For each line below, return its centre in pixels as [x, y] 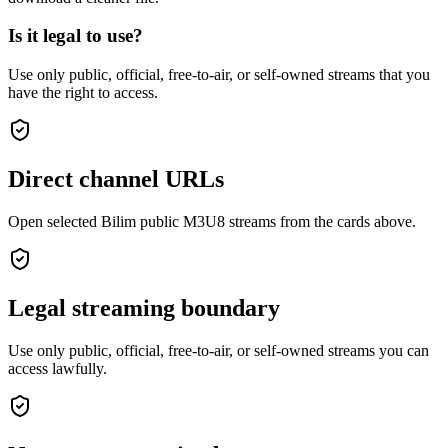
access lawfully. [57, 368]
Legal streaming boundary [144, 307]
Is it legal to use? [75, 36]
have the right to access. [83, 93]
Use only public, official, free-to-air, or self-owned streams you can [218, 350]
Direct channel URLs [116, 179]
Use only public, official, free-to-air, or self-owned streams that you [219, 75]
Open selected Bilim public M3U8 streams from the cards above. [212, 221]
